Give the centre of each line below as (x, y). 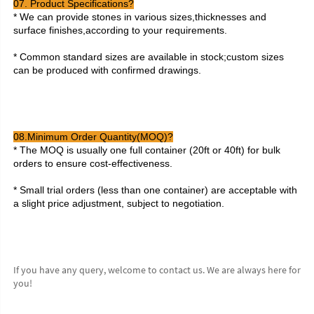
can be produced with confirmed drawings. (107, 70)
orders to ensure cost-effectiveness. (93, 163)
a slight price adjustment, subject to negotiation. (119, 203)
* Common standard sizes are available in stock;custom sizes (149, 56)
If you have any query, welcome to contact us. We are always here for (157, 269)
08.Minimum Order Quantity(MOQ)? (93, 136)
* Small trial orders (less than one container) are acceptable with (155, 190)
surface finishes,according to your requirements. (120, 30)
